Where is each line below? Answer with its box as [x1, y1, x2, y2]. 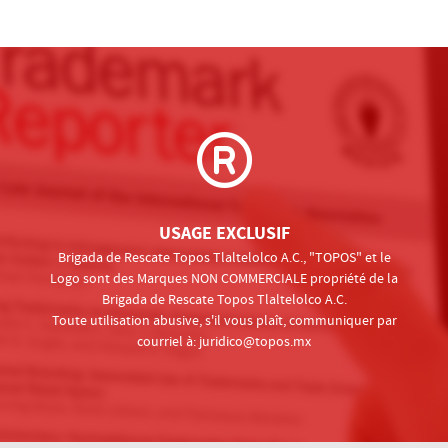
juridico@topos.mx [199, 333, 311, 350]
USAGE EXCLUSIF [158, 223, 290, 244]
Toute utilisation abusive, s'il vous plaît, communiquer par [51, 312, 397, 329]
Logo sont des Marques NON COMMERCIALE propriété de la [50, 270, 398, 287]
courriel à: [137, 333, 199, 350]
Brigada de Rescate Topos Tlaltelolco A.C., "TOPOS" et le [57, 249, 391, 266]
